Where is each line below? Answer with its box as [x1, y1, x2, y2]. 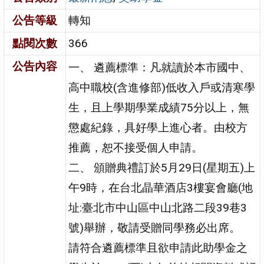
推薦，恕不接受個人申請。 [68, 140, 203, 154]
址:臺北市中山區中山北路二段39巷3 [68, 200, 247, 214]
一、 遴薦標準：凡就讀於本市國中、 [68, 60, 251, 74]
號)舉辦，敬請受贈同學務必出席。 [68, 220, 241, 235]
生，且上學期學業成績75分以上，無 [68, 100, 250, 114]
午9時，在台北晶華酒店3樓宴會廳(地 [68, 180, 253, 194]
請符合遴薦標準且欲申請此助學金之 [68, 240, 248, 255]
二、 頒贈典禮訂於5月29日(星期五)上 [68, 160, 256, 174]
